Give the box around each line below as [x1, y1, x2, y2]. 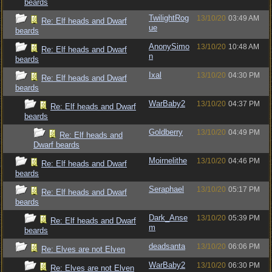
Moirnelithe [149, 156, 187, 165]
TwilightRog [149, 13, 189, 22]
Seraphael [149, 185, 184, 194]
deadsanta [149, 242, 185, 251]
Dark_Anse [149, 213, 188, 222]
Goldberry [149, 127, 183, 137]
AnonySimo [149, 42, 189, 51]
